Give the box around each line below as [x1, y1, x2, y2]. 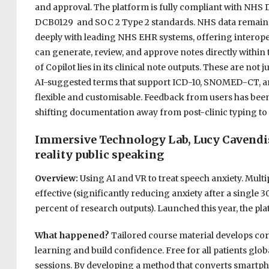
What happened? [34, 230, 111, 241]
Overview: [34, 173, 80, 184]
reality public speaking [34, 148, 164, 162]
